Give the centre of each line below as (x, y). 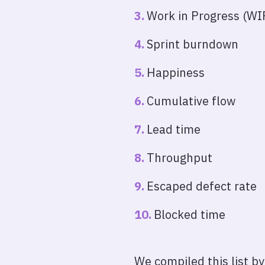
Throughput (180, 158)
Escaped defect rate (202, 186)
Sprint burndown (193, 44)
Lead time (174, 129)
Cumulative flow (191, 101)
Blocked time (190, 214)
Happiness (176, 72)
